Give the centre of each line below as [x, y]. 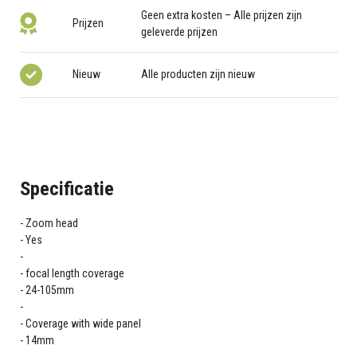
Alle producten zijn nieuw [198, 75]
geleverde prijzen [180, 31]
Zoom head [51, 223]
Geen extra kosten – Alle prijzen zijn [222, 15]
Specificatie [67, 188]
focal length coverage [75, 273]
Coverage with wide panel [83, 323]
